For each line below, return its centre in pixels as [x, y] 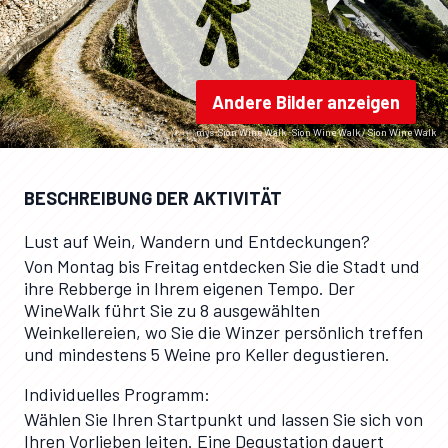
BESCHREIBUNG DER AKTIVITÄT [153, 198]
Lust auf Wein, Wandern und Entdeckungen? [197, 241]
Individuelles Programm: [117, 394]
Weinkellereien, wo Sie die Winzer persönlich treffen [223, 332]
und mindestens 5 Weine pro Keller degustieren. [207, 354]
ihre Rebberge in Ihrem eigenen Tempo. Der [189, 288]
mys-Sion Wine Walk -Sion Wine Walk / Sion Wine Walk [315, 132]
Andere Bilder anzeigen [305, 102]
